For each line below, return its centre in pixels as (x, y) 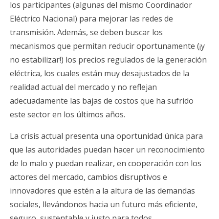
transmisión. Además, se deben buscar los (86, 32)
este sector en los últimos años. (67, 114)
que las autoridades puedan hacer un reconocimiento (107, 149)
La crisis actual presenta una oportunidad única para (106, 136)
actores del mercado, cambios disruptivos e (88, 177)
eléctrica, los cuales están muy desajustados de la (99, 73)
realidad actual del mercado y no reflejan (83, 87)
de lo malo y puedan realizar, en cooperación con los (106, 163)
